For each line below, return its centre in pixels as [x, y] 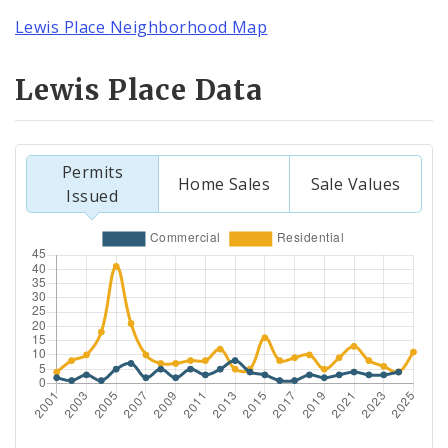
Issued [92, 195]
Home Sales [224, 183]
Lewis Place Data [139, 89]
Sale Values [355, 183]
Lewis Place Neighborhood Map [141, 27]
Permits [92, 171]
